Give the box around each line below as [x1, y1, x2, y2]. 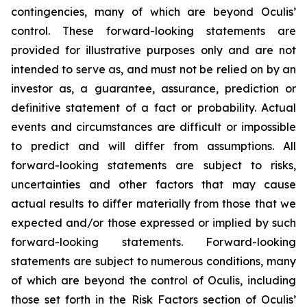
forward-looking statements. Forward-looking [11, 235, 296, 249]
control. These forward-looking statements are [11, 24, 296, 38]
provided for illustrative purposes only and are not [11, 43, 296, 57]
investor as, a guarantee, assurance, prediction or [11, 82, 296, 95]
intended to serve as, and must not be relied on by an [11, 62, 296, 76]
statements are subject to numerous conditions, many [11, 254, 296, 268]
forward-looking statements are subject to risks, [11, 158, 296, 172]
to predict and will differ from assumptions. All [11, 139, 296, 153]
